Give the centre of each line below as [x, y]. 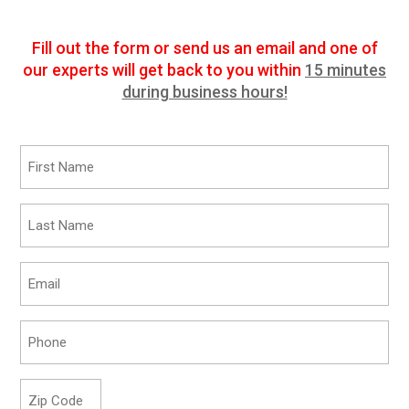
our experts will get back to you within [162, 70]
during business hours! [204, 92]
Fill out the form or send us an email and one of [204, 48]
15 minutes [346, 70]
